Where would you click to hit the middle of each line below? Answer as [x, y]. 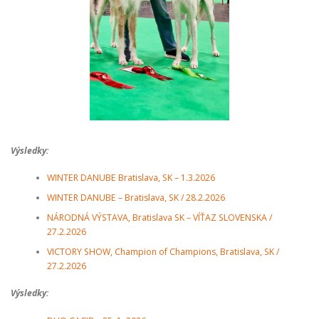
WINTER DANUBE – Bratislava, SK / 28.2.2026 [136, 197]
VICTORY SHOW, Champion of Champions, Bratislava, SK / [163, 251]
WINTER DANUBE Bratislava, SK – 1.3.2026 [131, 177]
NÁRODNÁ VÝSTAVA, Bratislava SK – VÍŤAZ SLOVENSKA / [159, 217]
